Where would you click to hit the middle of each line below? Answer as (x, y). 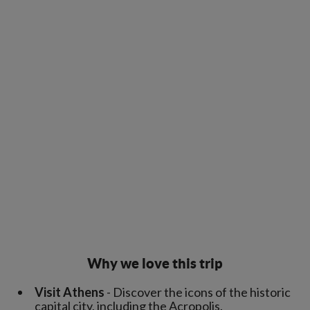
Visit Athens (70, 292)
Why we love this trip (155, 263)
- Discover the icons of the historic (198, 292)
